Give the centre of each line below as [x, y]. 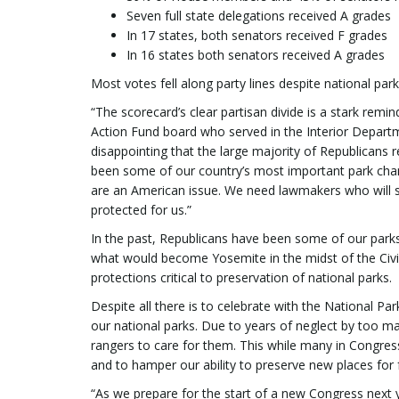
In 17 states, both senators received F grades [257, 35]
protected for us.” [141, 209]
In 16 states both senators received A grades [256, 54]
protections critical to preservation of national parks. [241, 277]
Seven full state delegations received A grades [259, 15]
